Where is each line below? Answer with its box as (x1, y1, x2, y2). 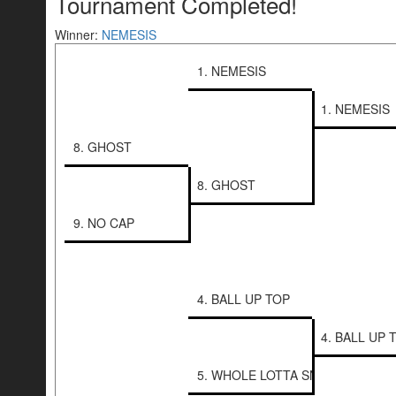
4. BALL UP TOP (197, 290, 290, 308)
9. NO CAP (73, 214, 134, 232)
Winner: (55, 26, 102, 44)
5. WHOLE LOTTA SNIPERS (197, 366, 354, 385)
